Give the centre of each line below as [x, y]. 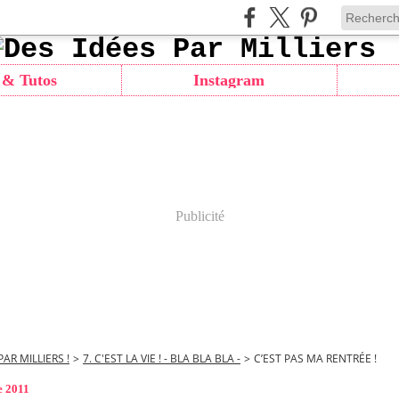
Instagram [229, 80]
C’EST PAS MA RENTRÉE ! [315, 358]
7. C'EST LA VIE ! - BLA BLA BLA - [162, 358]
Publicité [199, 216]
